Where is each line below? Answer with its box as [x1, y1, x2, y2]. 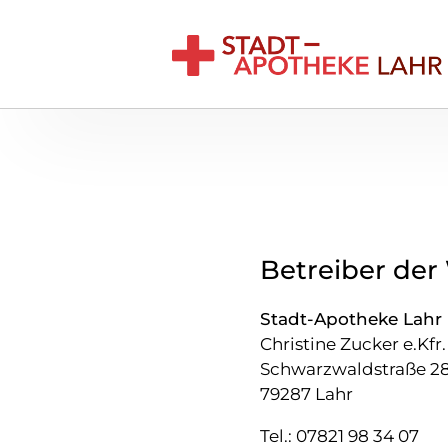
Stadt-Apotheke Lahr [259, 309, 442, 330]
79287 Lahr [259, 384, 353, 405]
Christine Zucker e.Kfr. [259, 334, 446, 355]
